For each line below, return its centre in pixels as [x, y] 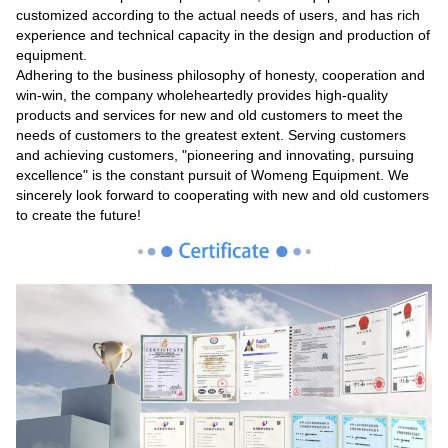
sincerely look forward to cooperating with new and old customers [222, 195]
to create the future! [78, 215]
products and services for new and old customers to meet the [209, 115]
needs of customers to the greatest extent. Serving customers [211, 135]
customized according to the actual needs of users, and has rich [218, 15]
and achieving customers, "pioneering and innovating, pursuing [215, 155]
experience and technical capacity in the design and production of [223, 35]
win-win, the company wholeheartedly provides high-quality [202, 95]
